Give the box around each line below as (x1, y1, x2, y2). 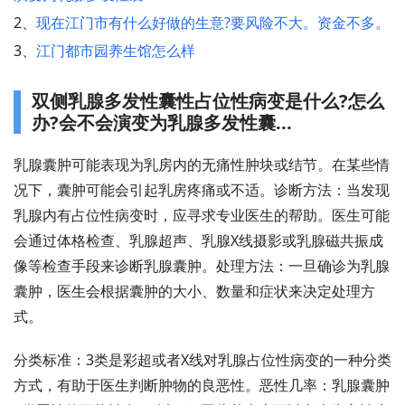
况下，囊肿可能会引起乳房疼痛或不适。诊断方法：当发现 (14, 180, 390, 200)
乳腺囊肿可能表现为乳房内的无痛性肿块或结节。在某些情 (14, 155, 390, 174)
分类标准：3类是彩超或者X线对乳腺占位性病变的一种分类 (14, 350, 391, 370)
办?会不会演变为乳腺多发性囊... (32, 110, 292, 135)
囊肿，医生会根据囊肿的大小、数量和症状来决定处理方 (14, 281, 375, 301)
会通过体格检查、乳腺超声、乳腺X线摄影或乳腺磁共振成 (14, 231, 383, 250)
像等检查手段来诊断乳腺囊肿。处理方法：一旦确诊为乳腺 (14, 256, 390, 276)
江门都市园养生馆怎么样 (36, 41, 195, 61)
